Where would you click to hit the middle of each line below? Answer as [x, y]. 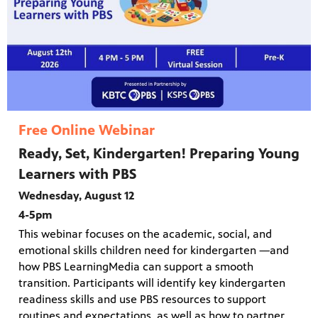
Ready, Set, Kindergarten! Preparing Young [159, 154]
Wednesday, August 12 [76, 196]
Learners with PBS [77, 175]
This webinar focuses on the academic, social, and [145, 234]
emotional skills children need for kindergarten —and [154, 251]
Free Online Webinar [87, 131]
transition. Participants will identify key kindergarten [152, 283]
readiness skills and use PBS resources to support [142, 300]
